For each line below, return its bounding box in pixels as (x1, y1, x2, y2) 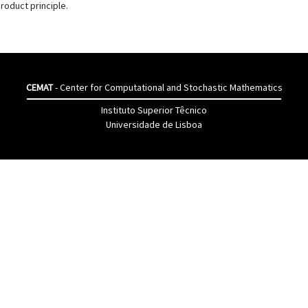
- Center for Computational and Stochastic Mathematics (52, 81, 283, 93)
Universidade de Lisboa (106, 118, 202, 131)
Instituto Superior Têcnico (101, 104, 207, 116)
